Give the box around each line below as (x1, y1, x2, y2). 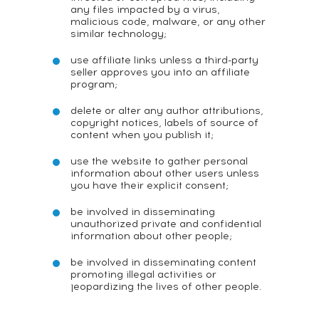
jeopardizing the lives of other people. (70, 281, 261, 293)
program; (70, 78, 117, 90)
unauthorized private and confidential (70, 218, 261, 230)
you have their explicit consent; (70, 179, 229, 192)
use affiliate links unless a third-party (70, 54, 258, 66)
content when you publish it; (70, 129, 214, 141)
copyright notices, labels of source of (70, 117, 258, 129)
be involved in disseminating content (70, 256, 256, 268)
